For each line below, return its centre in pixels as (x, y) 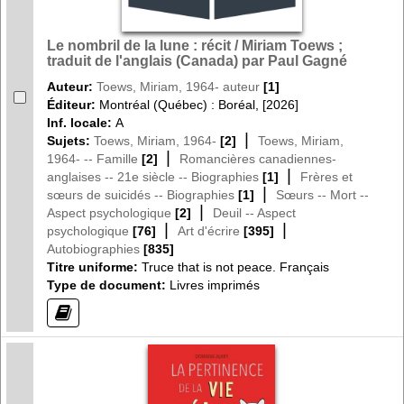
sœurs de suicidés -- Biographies (141, 194)
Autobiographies (93, 248)
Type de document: (106, 285)
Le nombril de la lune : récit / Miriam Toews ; (195, 45)
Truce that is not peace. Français (235, 266)
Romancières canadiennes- (258, 158)
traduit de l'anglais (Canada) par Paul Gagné (197, 60)
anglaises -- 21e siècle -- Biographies (153, 176)
